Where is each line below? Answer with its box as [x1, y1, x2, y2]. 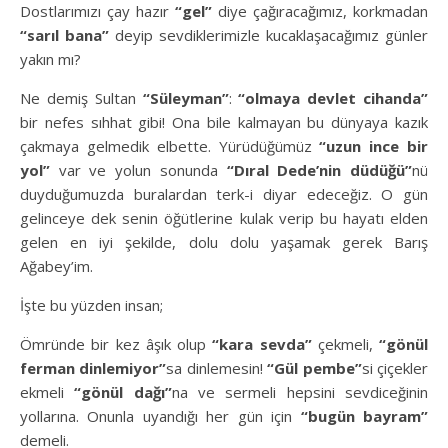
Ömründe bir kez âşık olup [20, 333, 213, 354]
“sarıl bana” [20, 24, 109, 45]
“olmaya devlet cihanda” [238, 87, 429, 108]
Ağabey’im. [20, 255, 93, 276]
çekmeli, [311, 333, 379, 354]
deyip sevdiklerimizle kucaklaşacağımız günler [109, 24, 428, 45]
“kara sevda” [212, 333, 312, 354]
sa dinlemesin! [166, 357, 268, 378]
